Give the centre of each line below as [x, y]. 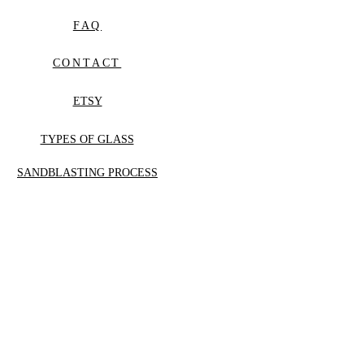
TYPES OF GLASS [87, 139]
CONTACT [87, 63]
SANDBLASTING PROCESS [87, 172]
